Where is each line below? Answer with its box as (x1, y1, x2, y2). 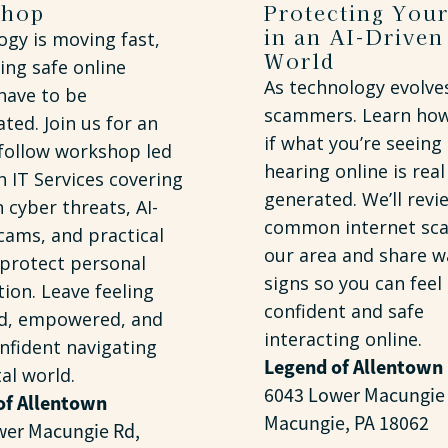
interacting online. (264, 327, 422, 351)
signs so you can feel (264, 271, 442, 295)
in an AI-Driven (264, 22, 444, 51)
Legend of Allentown (264, 354, 443, 380)
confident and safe (264, 299, 424, 323)
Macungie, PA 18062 (264, 411, 429, 436)
